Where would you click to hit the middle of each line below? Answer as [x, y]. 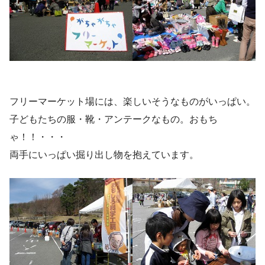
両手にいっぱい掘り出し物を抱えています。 [104, 154]
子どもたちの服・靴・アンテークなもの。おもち [114, 119]
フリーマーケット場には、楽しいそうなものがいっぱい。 [132, 101]
